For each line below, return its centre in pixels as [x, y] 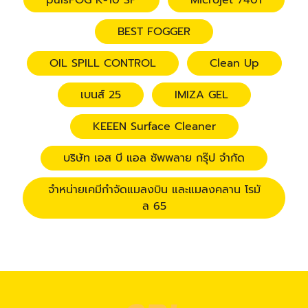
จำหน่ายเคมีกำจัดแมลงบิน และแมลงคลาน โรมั [154, 190]
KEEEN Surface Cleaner [154, 126]
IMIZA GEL [201, 95]
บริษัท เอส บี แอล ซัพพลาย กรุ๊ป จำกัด [154, 158]
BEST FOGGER [154, 32]
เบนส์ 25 [100, 95]
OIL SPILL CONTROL [102, 63]
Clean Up [234, 63]
